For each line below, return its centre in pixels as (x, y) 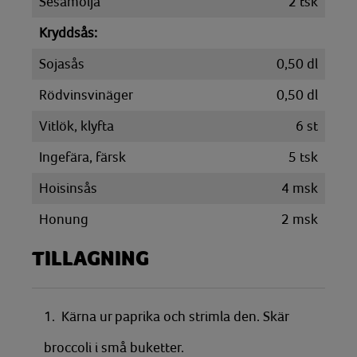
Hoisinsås (68, 188)
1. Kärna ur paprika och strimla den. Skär (166, 316)
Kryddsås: (68, 33)
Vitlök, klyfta (76, 126)
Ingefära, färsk (82, 157)
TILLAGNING (90, 259)
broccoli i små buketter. (114, 347)
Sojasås (62, 64)
